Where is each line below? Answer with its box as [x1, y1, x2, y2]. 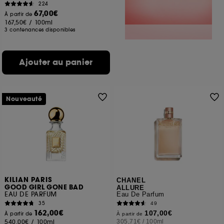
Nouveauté [6, 95, 42, 103]
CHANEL [116, 176, 146, 184]
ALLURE [116, 184, 144, 191]
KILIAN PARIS [4, 175, 53, 184]
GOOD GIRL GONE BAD [4, 183, 84, 192]
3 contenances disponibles [4, 26, 75, 33]
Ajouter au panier [19, 56, 93, 68]
